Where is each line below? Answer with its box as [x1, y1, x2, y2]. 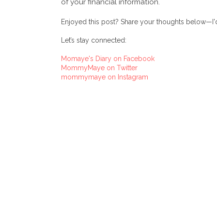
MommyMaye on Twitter [61, 63, 138, 72]
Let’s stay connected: [61, 36, 126, 44]
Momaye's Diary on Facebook [61, 54, 155, 62]
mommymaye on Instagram [61, 73, 148, 81]
